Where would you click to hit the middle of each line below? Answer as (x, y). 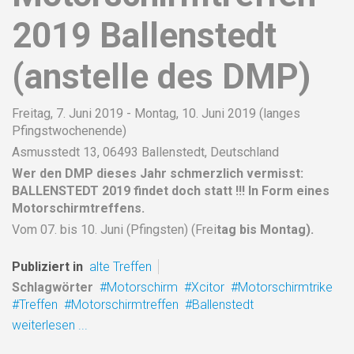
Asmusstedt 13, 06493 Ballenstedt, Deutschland (145, 152)
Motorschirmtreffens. (78, 208)
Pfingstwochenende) (69, 130)
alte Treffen (121, 266)
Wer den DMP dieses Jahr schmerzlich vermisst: (158, 173)
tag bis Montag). (265, 229)
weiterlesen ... (50, 325)
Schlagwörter (53, 287)
